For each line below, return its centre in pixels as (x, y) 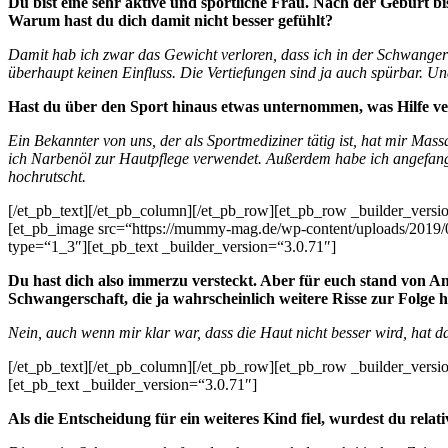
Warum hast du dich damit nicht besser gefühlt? (170, 21)
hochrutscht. (47, 177)
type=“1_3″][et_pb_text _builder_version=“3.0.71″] (172, 247)
